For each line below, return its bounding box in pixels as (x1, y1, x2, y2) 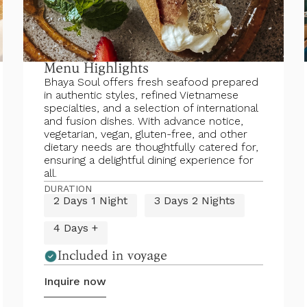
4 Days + (53, 221, 98, 234)
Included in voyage (58, 249, 167, 262)
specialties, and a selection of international (44, 101, 258, 114)
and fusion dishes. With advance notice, (44, 114, 243, 127)
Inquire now (44, 275, 106, 288)
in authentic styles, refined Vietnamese (44, 88, 238, 101)
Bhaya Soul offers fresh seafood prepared (44, 75, 258, 88)
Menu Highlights (44, 61, 149, 75)
